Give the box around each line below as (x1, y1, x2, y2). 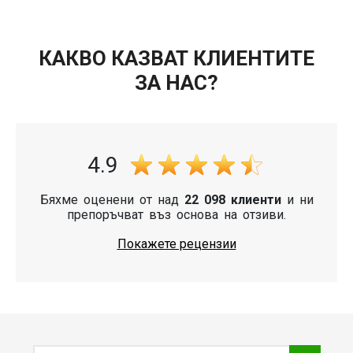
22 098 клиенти (184, 191, 281, 207)
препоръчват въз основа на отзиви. (67, 206, 286, 222)
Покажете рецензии (117, 236, 236, 251)
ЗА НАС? (135, 70, 218, 95)
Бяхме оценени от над (39, 191, 184, 207)
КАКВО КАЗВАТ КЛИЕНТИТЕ (39, 46, 314, 70)
